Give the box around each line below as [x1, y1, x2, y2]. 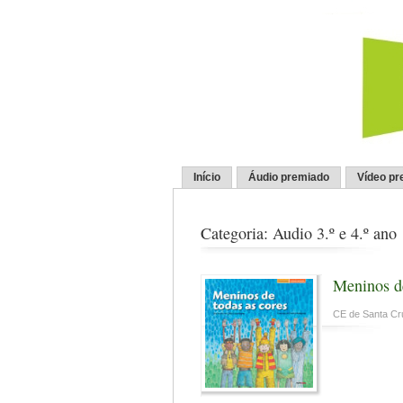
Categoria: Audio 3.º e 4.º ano [201, 222, 397, 245]
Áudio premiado [248, 171, 329, 184]
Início [193, 171, 220, 184]
